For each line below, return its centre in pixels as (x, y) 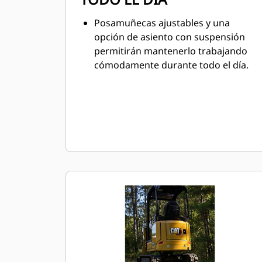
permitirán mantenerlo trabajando (171, 51)
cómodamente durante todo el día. (171, 65)
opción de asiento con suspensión (170, 37)
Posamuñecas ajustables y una (162, 23)
